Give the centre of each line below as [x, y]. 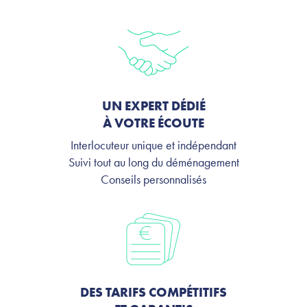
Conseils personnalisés [153, 179]
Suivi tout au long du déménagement [153, 162]
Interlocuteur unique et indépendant [153, 145]
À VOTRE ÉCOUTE [153, 123]
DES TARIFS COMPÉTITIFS [153, 292]
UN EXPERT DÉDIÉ [153, 106]
